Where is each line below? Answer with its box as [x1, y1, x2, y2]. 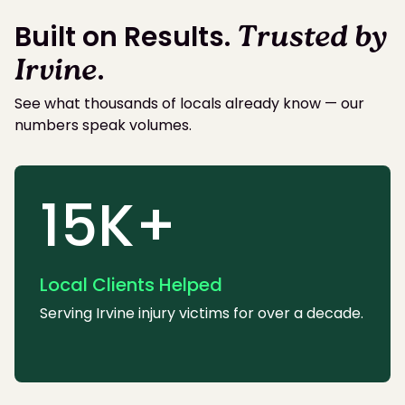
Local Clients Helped [40, 271, 222, 297]
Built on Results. [14, 17, 237, 56]
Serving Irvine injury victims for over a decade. [40, 302, 363, 324]
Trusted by [237, 17, 387, 61]
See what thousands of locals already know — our [14, 92, 364, 114]
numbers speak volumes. [14, 114, 192, 136]
